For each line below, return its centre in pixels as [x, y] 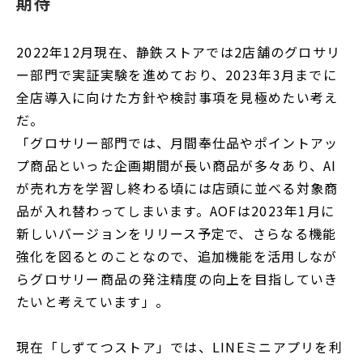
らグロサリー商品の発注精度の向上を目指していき [177, 278]
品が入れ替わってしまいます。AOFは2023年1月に [176, 210]
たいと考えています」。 [93, 301]
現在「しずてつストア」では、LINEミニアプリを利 [179, 346]
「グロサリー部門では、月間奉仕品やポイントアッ [177, 142]
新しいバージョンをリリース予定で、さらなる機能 [177, 233]
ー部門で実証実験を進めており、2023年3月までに [177, 74]
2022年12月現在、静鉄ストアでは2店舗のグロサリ [179, 51]
